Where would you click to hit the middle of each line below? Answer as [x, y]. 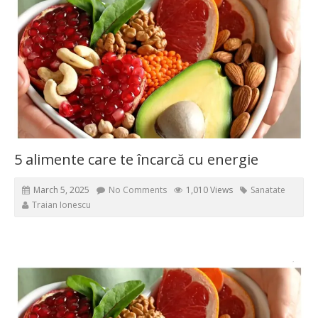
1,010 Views [209, 190]
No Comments [138, 190]
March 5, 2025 [61, 190]
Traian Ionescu [61, 204]
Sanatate [268, 190]
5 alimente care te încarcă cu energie [136, 159]
